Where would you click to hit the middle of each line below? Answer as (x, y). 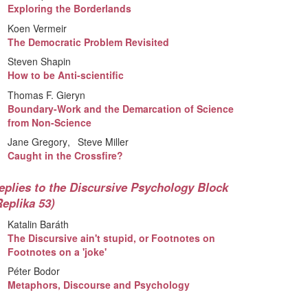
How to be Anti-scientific (66, 75)
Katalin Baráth (38, 224)
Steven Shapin (40, 62)
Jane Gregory (38, 142)
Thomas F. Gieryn (47, 95)
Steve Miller (103, 142)
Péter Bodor (34, 271)
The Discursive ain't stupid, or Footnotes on (112, 238)
